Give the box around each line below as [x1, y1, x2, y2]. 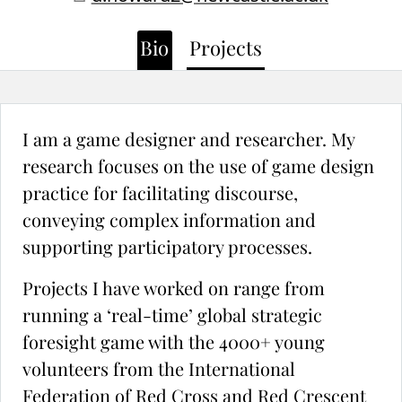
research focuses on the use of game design [22, 153, 374, 179]
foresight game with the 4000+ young [22, 329, 325, 354]
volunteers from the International [22, 356, 295, 381]
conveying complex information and [22, 207, 316, 232]
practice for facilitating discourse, [22, 180, 298, 205]
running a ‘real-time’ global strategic [22, 302, 322, 328]
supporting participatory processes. [22, 234, 312, 259]
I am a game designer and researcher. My [22, 127, 354, 152]
